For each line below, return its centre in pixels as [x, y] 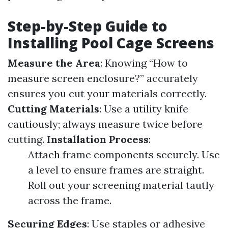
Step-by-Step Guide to [88, 26]
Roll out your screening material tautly [121, 185]
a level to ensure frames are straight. [116, 170]
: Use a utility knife [144, 109]
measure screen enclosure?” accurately [103, 78]
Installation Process [98, 139]
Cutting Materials [53, 109]
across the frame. [70, 200]
